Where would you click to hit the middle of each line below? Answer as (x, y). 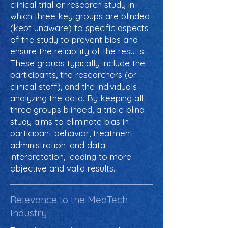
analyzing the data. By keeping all (77, 98)
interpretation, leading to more (71, 156)
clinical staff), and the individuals (74, 86)
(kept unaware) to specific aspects (79, 28)
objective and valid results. (63, 168)
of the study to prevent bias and (74, 39)
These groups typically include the (78, 63)
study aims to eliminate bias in (69, 121)
